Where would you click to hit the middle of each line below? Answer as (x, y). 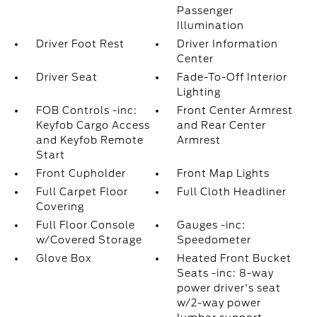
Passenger (206, 11)
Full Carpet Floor (82, 192)
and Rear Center (222, 125)
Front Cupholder (81, 173)
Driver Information (228, 44)
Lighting (199, 92)
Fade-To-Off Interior (232, 77)
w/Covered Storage (89, 240)
